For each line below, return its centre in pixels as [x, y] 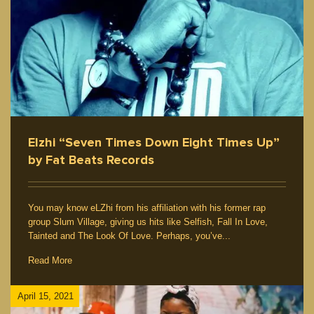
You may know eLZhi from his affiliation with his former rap [147, 208]
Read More [50, 261]
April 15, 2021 [46, 296]
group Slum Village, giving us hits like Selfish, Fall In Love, [148, 222]
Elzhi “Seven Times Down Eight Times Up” [154, 143]
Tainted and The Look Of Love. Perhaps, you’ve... [129, 236]
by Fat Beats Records [91, 160]
